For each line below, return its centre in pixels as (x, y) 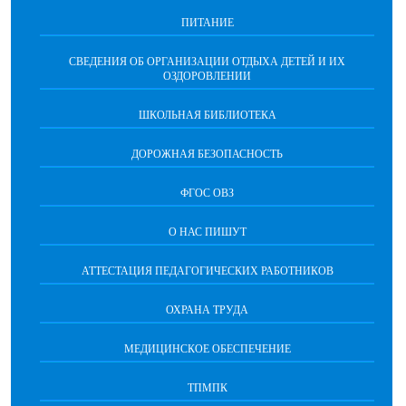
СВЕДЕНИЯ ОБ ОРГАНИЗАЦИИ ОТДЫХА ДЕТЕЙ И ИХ (207, 62)
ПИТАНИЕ (207, 23)
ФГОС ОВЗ (207, 193)
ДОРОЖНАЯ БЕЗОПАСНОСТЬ (207, 154)
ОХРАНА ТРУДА (207, 310)
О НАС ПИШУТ (207, 232)
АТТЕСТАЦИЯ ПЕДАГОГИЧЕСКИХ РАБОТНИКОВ (207, 271)
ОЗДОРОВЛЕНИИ (207, 76)
